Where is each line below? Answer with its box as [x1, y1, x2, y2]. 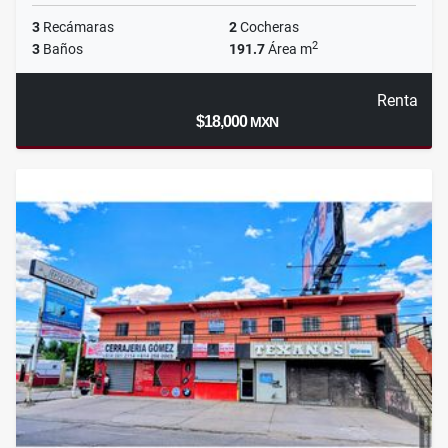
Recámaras [40, 19, 114, 36]
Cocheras [237, 19, 299, 36]
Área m [265, 41, 312, 58]
